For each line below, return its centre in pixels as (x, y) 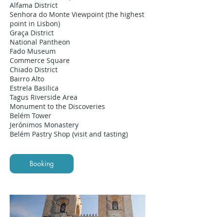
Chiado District (34, 70)
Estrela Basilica (34, 88)
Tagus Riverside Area (44, 97)
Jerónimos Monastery (44, 125)
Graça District (32, 33)
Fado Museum (33, 51)
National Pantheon (40, 42)
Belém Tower (31, 116)
